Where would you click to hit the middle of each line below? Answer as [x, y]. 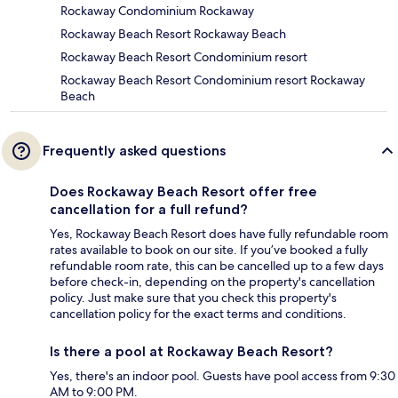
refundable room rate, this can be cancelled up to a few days [217, 266]
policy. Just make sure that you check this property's [193, 298]
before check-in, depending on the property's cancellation [212, 282]
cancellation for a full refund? [149, 210]
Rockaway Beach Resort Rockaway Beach [173, 34]
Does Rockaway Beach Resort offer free [183, 192]
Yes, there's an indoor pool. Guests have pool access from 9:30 [223, 376]
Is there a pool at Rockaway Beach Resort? [191, 352]
